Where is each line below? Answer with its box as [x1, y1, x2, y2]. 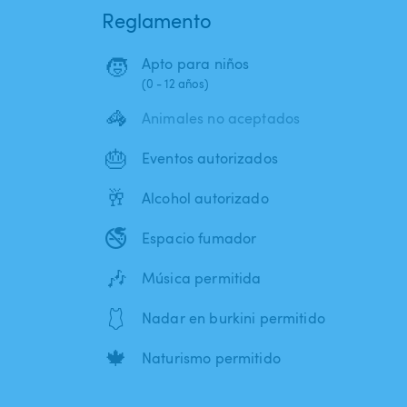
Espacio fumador [142, 228, 257, 249]
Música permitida [142, 268, 262, 289]
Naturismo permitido [142, 348, 281, 369]
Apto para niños [142, 54, 250, 74]
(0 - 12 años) [142, 75, 209, 93]
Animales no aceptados [142, 108, 301, 129]
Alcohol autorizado [142, 188, 269, 209]
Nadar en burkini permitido [142, 308, 325, 329]
